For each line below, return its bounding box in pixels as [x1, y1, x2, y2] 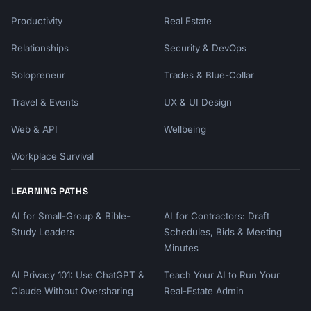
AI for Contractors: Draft [164, 210, 269, 222]
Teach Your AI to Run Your [164, 269, 280, 281]
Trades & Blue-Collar [164, 69, 254, 81]
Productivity [11, 15, 62, 27]
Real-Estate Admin [164, 285, 244, 297]
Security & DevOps [164, 42, 246, 54]
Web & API [11, 124, 58, 135]
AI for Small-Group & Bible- [11, 210, 131, 222]
